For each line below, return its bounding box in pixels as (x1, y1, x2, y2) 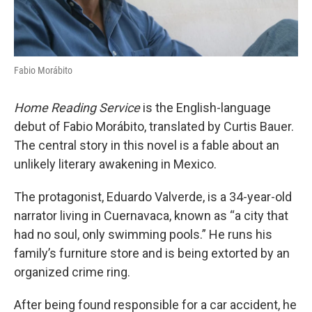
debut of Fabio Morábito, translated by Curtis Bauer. (14, 119, 294, 134)
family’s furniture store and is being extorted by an (14, 246, 290, 260)
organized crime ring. (14, 265, 130, 279)
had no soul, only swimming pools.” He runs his (14, 227, 272, 242)
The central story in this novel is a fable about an (14, 138, 279, 153)
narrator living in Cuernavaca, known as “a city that (14, 208, 288, 223)
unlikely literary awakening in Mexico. (14, 157, 217, 171)
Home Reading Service (14, 100, 140, 115)
